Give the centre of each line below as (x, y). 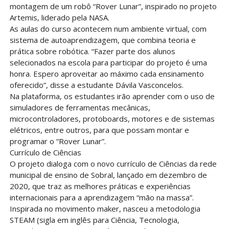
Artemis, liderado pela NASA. (59, 18)
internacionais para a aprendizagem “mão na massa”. (101, 198)
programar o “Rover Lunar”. (58, 141)
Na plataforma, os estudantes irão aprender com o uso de (112, 96)
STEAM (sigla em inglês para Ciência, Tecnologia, (94, 220)
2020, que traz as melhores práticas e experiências (100, 186)
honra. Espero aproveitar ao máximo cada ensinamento (107, 74)
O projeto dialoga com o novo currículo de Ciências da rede (113, 164)
